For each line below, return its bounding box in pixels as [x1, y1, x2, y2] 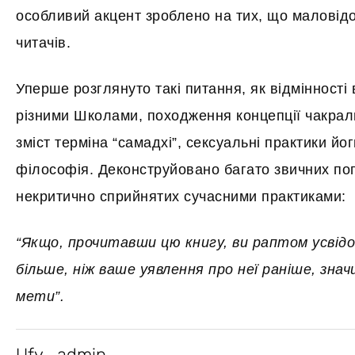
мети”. [16, 288, 64, 304]
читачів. [16, 35, 71, 51]
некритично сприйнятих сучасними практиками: [16, 189, 346, 204]
